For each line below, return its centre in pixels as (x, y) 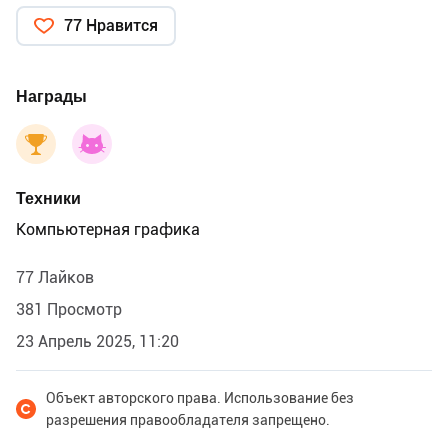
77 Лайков (55, 277)
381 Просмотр (69, 309)
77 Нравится (111, 25)
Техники (48, 198)
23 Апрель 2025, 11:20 (97, 341)
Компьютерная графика (108, 229)
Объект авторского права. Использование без (200, 397)
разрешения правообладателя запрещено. (188, 419)
